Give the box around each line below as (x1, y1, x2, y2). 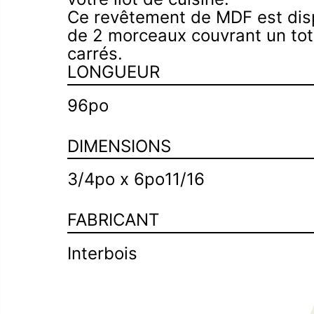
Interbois (67, 243, 137, 264)
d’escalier (191, 7, 267, 27)
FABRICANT (67, 210, 159, 230)
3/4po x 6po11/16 (67, 169, 205, 189)
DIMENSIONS (67, 135, 171, 156)
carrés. (67, 43, 123, 64)
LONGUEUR (67, 62, 160, 82)
